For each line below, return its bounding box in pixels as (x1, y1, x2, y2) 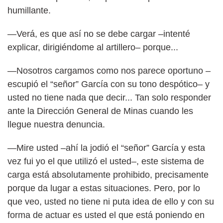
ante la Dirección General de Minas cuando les (7, 106, 193, 116)
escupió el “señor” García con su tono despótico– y (7, 79, 210, 89)
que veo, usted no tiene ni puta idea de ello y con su (7, 196, 214, 207)
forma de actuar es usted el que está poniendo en (7, 210, 205, 220)
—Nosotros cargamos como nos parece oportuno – (7, 65, 211, 76)
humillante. (7, 5, 51, 15)
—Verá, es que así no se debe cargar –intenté (7, 28, 190, 39)
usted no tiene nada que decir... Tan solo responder (7, 92, 211, 103)
